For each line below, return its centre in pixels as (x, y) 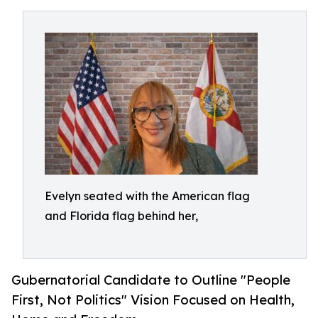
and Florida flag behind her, (121, 216)
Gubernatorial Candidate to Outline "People (151, 280)
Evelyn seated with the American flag (147, 196)
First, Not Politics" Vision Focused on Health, (153, 300)
